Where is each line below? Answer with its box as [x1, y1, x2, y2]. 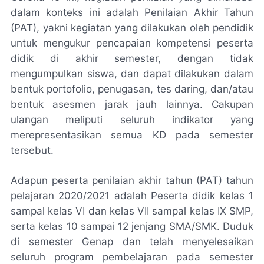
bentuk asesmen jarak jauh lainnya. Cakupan [11, 98, 253, 110]
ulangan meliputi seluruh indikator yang [11, 113, 253, 126]
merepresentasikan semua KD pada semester [11, 128, 253, 141]
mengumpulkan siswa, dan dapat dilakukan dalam [11, 67, 253, 80]
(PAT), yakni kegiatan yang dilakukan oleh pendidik [11, 21, 253, 34]
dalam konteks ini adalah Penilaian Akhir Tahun [11, 6, 253, 18]
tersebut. [11, 144, 54, 156]
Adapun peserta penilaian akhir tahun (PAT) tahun [11, 174, 253, 186]
